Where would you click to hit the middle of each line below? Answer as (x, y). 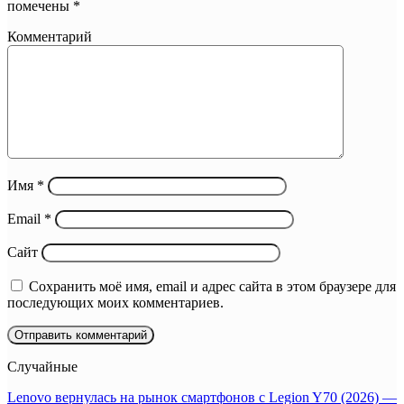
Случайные (42, 366)
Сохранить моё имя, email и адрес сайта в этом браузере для (212, 286)
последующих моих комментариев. (115, 302)
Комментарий (50, 36)
